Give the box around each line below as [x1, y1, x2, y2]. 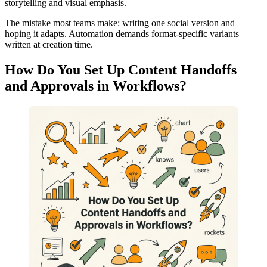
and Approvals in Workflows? [5, 78, 187, 94]
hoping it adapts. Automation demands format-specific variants [5, 29, 239, 39]
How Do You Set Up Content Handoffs [5, 62, 237, 78]
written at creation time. [5, 39, 93, 50]
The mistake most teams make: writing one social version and [5, 18, 235, 29]
